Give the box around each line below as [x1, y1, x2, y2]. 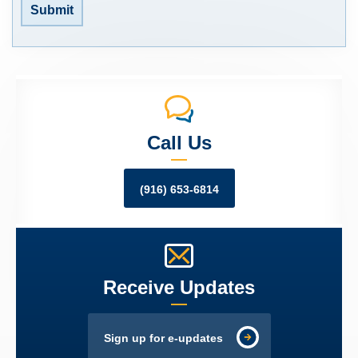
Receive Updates [103, 276, 255, 299]
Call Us [146, 132, 212, 154]
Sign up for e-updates [103, 332, 223, 345]
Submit [30, 3, 74, 17]
